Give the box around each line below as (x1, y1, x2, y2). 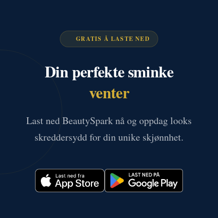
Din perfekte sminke (45, 59, 173, 83)
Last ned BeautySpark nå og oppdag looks (26, 113, 192, 127)
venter (89, 80, 129, 104)
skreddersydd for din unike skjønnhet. (35, 130, 183, 144)
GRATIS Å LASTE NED (76, 34, 150, 43)
